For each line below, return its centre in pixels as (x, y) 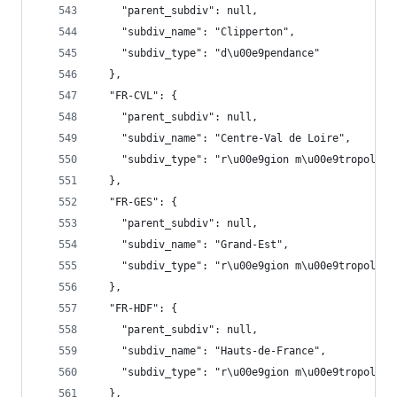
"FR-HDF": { (137, 308)
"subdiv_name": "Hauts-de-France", (211, 351)
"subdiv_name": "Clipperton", (196, 32)
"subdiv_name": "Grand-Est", (193, 245)
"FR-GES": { (137, 202)
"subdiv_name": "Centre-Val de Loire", (224, 138)
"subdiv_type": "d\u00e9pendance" (208, 53)
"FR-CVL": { (137, 96)
